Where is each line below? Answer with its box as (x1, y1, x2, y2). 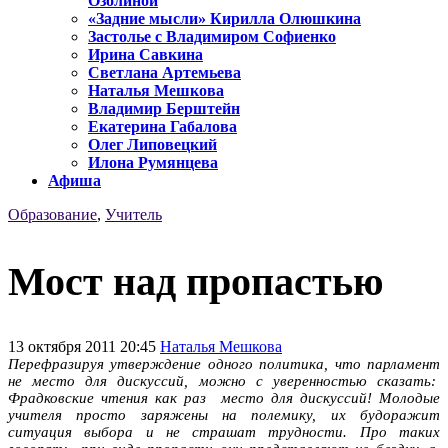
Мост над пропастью (8, 258, 384, 304)
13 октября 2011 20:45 (8, 337, 160, 355)
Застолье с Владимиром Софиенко (88, 28, 336, 46)
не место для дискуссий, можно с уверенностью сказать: (8, 372, 440, 389)
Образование (8, 206, 97, 224)
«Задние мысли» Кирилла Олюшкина (88, 10, 361, 28)
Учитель (105, 206, 162, 224)
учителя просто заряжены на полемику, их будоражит (8, 406, 440, 423)
